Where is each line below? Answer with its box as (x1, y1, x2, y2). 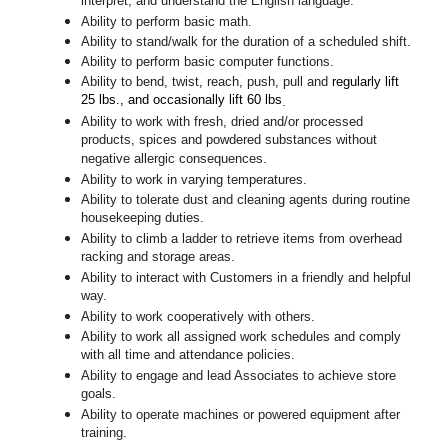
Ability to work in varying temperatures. (81, 172, 308, 188)
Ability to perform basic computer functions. (81, 54, 335, 70)
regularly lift (332, 74, 400, 90)
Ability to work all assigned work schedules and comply (81, 329, 402, 345)
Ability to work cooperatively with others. (81, 309, 316, 325)
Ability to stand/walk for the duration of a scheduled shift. (81, 34, 412, 50)
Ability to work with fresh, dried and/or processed (81, 114, 364, 130)
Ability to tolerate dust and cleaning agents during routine (81, 192, 411, 208)
